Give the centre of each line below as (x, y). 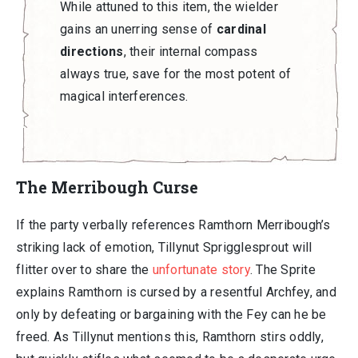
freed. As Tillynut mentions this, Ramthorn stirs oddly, (170, 337)
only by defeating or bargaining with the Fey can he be (171, 314)
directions (92, 52)
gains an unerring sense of (138, 29)
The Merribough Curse (107, 187)
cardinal (241, 29)
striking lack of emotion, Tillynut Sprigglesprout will (164, 247)
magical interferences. (124, 96)
